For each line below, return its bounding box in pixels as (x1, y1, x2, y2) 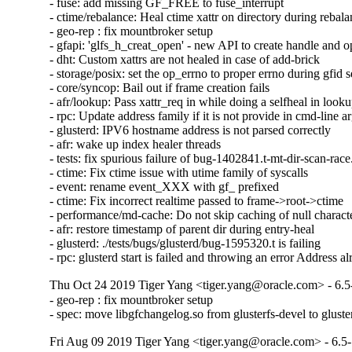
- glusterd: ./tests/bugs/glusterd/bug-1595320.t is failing (49, 236, 321, 251)
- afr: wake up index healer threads (49, 137, 222, 152)
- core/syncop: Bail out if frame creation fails (49, 81, 270, 95)
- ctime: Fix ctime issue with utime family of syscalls (49, 166, 309, 180)
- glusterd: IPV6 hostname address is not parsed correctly (49, 123, 332, 137)
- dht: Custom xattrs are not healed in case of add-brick (49, 53, 321, 67)
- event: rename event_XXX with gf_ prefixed (49, 180, 280, 194)
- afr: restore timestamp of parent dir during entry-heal (49, 222, 315, 236)
